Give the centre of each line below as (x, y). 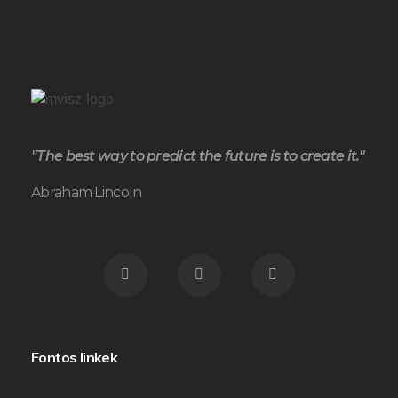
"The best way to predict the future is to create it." (198, 155)
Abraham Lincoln (87, 192)
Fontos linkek (75, 357)
